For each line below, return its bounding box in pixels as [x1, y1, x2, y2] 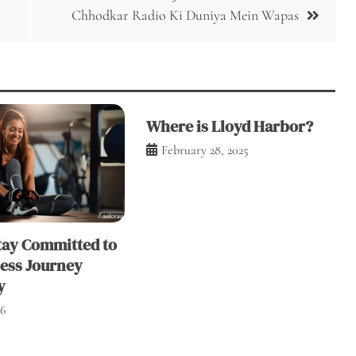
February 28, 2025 [161, 141, 249, 158]
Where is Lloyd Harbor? [145, 114, 313, 137]
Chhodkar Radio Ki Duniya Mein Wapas [72, 6, 299, 24]
